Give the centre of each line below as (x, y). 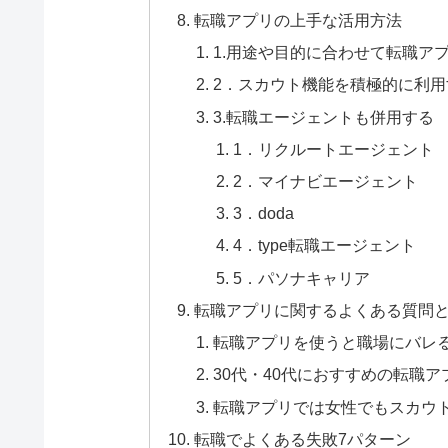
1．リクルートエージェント (333, 148)
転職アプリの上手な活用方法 (297, 19)
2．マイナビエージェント (325, 180)
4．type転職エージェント (324, 245)
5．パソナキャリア (301, 277)
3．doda (263, 213)
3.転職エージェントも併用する (324, 116)
